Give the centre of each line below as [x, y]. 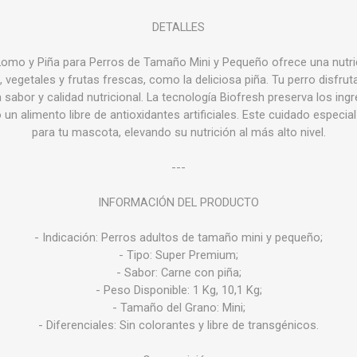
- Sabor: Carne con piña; [178, 272]
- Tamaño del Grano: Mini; [178, 307]
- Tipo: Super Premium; [178, 255]
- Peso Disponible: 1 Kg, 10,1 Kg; [178, 290]
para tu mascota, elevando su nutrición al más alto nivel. [178, 132]
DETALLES [178, 27]
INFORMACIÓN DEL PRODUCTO [178, 202]
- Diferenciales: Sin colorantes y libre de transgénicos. [178, 325]
